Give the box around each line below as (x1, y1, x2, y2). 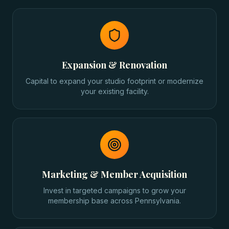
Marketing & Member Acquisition (42, 168, 187, 180)
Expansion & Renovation (62, 59, 167, 71)
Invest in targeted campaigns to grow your (43, 186, 186, 195)
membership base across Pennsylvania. (48, 196, 181, 205)
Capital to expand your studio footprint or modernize (26, 77, 203, 85)
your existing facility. (80, 87, 149, 96)
